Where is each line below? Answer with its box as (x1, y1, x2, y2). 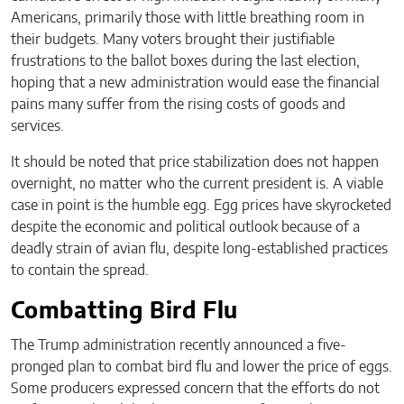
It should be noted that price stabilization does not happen (11, 155, 379, 170)
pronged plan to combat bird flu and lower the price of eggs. (11, 360, 392, 375)
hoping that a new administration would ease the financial (11, 76, 380, 91)
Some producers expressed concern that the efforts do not (11, 381, 380, 397)
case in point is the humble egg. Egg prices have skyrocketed (11, 198, 391, 214)
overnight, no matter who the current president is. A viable (11, 177, 383, 192)
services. (11, 119, 64, 134)
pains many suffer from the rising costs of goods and (11, 97, 345, 113)
